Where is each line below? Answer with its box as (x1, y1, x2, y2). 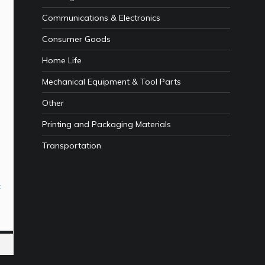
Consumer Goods (42, 34, 111, 45)
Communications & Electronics (42, 12, 160, 24)
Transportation (42, 140, 101, 151)
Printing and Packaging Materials (42, 119, 171, 130)
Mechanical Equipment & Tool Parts (42, 76, 181, 88)
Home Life (42, 55, 82, 66)
